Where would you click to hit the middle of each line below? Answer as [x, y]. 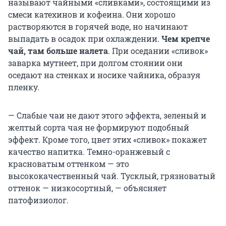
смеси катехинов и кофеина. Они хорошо [92, 14]
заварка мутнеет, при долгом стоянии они [95, 63]
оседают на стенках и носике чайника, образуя [104, 75]
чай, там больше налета [58, 50]
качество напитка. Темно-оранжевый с [89, 151]
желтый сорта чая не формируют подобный [99, 127]
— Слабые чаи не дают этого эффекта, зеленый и [107, 115]
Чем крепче [186, 38]
